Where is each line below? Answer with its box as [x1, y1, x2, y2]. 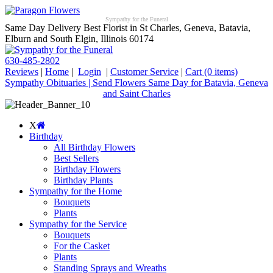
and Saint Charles [102, 88, 171, 99]
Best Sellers [54, 153, 99, 163]
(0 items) [204, 66, 238, 77]
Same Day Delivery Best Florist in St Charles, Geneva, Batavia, [5, 23, 250, 33]
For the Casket [54, 241, 110, 251]
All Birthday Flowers [54, 142, 135, 152]
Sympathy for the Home [29, 186, 122, 196]
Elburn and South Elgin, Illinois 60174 [5, 34, 154, 44]
